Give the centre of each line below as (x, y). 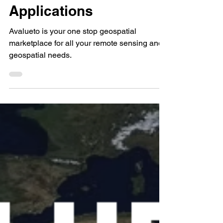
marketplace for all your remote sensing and (86, 67)
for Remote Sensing (75, 15)
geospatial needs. (40, 79)
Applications (51, 35)
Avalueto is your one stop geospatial (73, 55)
